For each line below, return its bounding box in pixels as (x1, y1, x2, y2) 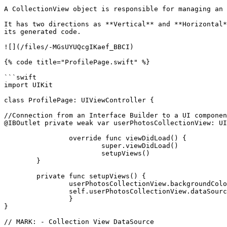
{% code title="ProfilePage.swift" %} (4, 58, 150, 66)
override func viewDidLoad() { (4, 134, 69, 142)
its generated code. (4, 28, 81, 35)
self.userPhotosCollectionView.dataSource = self (4, 187, 69, 195)
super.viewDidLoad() (4, 142, 101, 149)
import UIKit (4, 81, 53, 89)
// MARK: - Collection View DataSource (4, 218, 154, 225)
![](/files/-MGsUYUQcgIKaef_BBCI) (4, 43, 134, 51)
